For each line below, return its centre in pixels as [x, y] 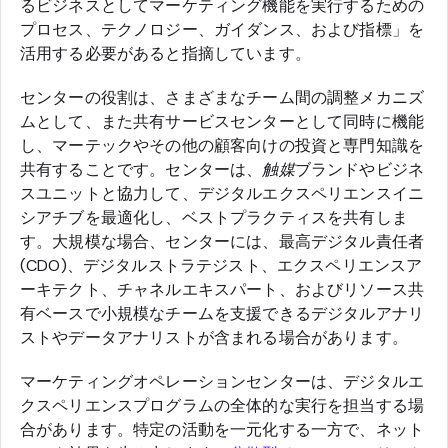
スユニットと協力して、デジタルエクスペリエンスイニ [222, 194]
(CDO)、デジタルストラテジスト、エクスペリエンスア [221, 266]
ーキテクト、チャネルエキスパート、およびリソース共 [222, 290]
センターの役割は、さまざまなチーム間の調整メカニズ [222, 98]
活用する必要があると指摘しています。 [165, 54]
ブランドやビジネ [359, 170]
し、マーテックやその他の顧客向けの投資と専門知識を [222, 146]
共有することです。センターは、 [141, 170]
